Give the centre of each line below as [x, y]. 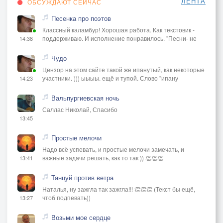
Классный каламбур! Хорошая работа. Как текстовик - [118, 29]
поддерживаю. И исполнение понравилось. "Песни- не [119, 38]
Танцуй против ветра [82, 177]
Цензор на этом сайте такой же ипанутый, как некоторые [123, 69]
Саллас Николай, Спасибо [80, 109]
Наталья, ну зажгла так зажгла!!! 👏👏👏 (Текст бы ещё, [119, 189]
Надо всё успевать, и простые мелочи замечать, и [113, 149]
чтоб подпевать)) [66, 197]
